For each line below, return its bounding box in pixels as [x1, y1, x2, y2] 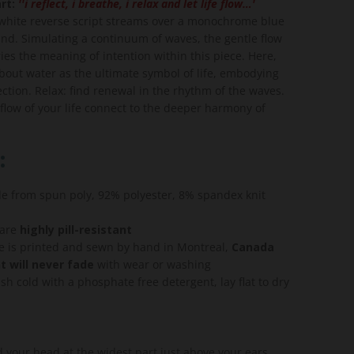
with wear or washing [93, 257, 211, 273]
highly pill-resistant [19, 222, 132, 238]
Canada [231, 239, 274, 255]
